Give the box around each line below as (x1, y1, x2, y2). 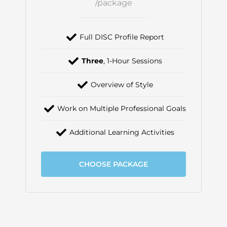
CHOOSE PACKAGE (79, 159, 148, 169)
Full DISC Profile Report (79, 32, 164, 42)
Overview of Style (90, 80, 153, 89)
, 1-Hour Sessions (103, 56, 162, 65)
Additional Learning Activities (69, 127, 174, 137)
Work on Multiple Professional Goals (57, 103, 186, 113)
